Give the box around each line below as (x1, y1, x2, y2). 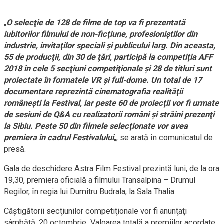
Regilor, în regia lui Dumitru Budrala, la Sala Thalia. (4, 187, 176, 197)
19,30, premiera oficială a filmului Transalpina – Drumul (4, 175, 195, 185)
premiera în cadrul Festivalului (4, 133, 114, 143)
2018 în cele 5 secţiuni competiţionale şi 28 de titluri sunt (4, 64, 212, 74)
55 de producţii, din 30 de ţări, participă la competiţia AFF (4, 52, 213, 62)
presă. (4, 144, 26, 154)
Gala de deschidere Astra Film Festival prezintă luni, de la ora (4, 164, 219, 174)
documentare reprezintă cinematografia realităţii (4, 87, 183, 97)
